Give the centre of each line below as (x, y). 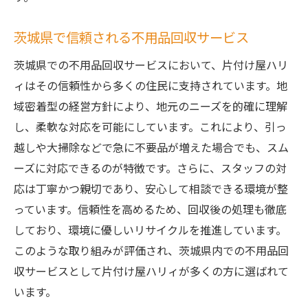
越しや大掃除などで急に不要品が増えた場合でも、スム (151, 147)
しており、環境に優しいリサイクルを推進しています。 (150, 230)
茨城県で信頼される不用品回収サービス (131, 37)
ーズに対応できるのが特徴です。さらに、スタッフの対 (150, 168)
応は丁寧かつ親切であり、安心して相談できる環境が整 (151, 188)
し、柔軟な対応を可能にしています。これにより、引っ (150, 126)
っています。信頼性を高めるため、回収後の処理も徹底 (150, 209)
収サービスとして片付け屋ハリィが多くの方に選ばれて (151, 271)
